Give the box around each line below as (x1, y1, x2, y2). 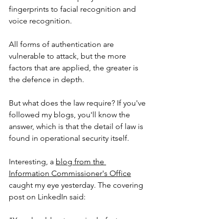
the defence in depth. (9, 75, 86, 84)
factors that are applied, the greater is (9, 63, 140, 72)
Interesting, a (9, 157, 56, 166)
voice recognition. (9, 16, 74, 25)
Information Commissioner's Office (9, 169, 131, 178)
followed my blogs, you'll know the (9, 110, 132, 119)
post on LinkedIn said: (9, 192, 86, 201)
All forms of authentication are (9, 40, 116, 49)
